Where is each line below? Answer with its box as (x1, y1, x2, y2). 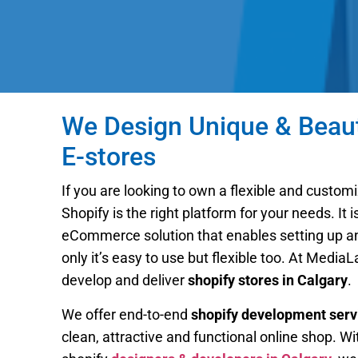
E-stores (62, 141, 157, 172)
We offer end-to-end (62, 306, 192, 323)
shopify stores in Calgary (188, 272, 348, 288)
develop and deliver (62, 272, 189, 288)
